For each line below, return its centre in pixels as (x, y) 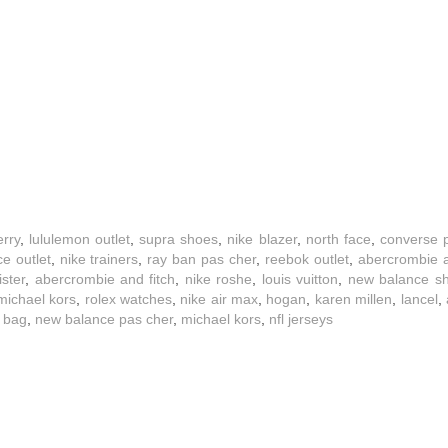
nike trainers (99, 259)
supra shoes (179, 239)
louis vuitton (300, 279)
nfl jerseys (301, 319)
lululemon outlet (79, 239)
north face (338, 239)
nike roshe (218, 279)
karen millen (353, 299)
